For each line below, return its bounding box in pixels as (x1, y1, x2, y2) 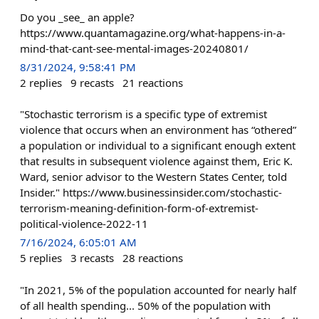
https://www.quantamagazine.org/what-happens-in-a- (20, 26, 286, 40)
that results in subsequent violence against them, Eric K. (20, 154, 293, 169)
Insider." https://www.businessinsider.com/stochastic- (20, 185, 282, 200)
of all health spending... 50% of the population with (20, 298, 271, 313)
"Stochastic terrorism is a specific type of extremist (20, 107, 267, 122)
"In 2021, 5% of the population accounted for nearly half (20, 282, 296, 297)
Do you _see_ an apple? (20, 10, 135, 24)
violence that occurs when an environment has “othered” (20, 122, 296, 137)
